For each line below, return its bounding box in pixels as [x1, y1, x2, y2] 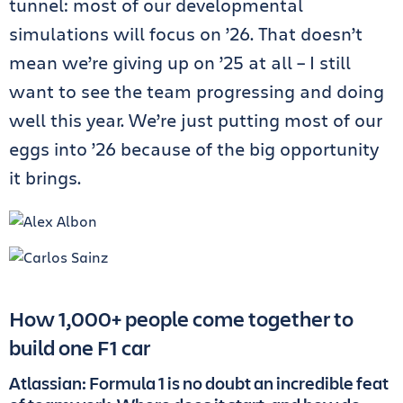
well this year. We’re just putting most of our [9, 107, 382, 132]
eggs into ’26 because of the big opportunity [9, 136, 379, 161]
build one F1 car [9, 332, 150, 362]
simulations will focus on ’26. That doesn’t [9, 21, 363, 46]
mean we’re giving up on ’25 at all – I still [9, 49, 351, 75]
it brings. [9, 165, 81, 190]
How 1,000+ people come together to [9, 303, 354, 333]
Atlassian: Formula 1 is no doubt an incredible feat [9, 370, 389, 395]
